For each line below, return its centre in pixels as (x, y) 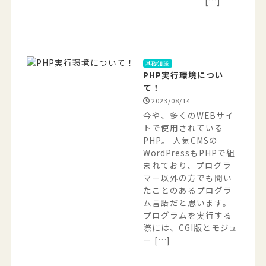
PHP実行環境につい (183, 75)
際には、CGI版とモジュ (190, 227)
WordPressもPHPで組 (189, 152)
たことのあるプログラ (187, 190)
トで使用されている (183, 127)
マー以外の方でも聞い (187, 177)
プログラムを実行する (187, 215)
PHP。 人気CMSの (180, 140)
